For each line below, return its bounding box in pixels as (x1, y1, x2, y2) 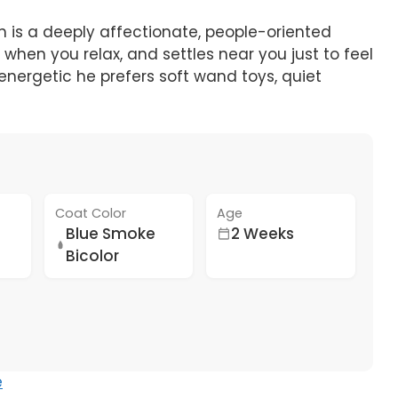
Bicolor (66, 244, 120, 267)
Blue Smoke (66, 222, 156, 244)
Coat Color (54, 203, 126, 222)
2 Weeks (231, 222, 295, 244)
